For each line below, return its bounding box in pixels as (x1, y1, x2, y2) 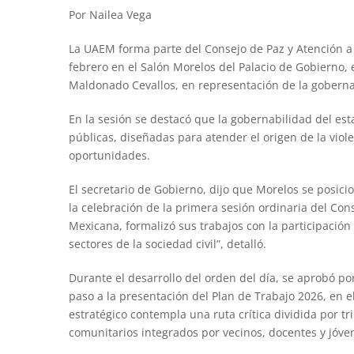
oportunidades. (68, 147, 150, 163)
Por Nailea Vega (68, 6, 152, 22)
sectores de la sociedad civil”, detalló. (68, 235, 266, 251)
